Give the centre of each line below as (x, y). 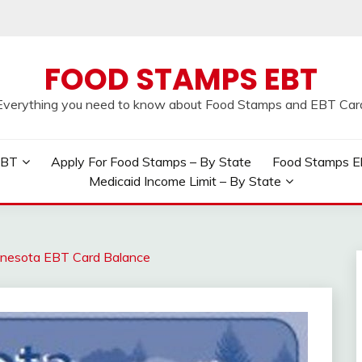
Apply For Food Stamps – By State (151, 162)
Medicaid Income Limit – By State (185, 181)
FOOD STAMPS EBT (181, 79)
